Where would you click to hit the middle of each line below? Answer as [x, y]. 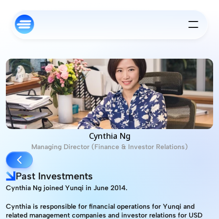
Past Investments [54, 176]
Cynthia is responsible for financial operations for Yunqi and [100, 207]
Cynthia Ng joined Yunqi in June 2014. [67, 188]
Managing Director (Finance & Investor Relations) [109, 147]
